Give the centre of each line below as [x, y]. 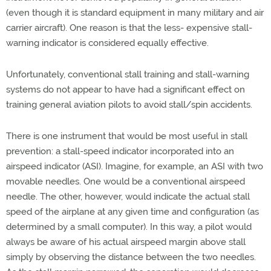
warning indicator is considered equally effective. [107, 43]
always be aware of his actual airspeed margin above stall [126, 242]
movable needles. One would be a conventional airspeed [126, 181]
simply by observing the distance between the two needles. [131, 257]
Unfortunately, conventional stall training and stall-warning [128, 74]
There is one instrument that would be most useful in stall [127, 136]
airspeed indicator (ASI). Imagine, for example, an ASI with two [135, 166]
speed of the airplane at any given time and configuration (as [132, 212]
